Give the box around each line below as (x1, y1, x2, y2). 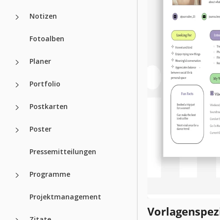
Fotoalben (29, 33, 64, 43)
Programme (29, 169, 70, 179)
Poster (29, 124, 52, 134)
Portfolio (29, 79, 60, 88)
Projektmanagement (29, 192, 101, 201)
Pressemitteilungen (29, 146, 96, 156)
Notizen (29, 11, 57, 21)
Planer (29, 56, 51, 66)
